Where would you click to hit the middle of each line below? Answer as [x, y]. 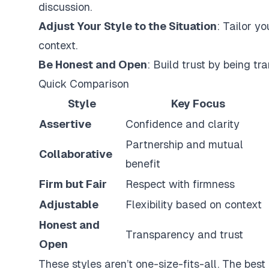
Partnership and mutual [184, 144]
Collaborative [76, 154]
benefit [143, 164]
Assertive [65, 124]
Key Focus [198, 104]
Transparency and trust [184, 234]
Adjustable [69, 204]
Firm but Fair [73, 184]
